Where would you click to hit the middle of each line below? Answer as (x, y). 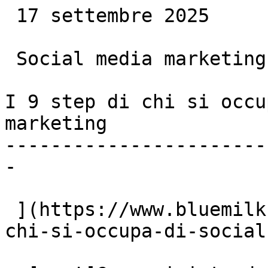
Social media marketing (10, 59)
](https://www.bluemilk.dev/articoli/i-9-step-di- (10, 209)
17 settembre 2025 (10, 16)
